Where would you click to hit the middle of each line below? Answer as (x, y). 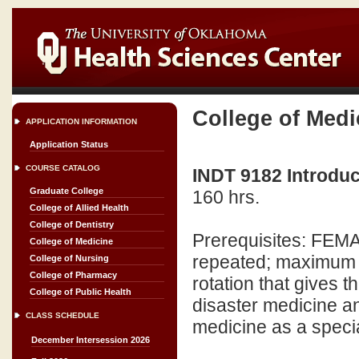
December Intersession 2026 (91, 340)
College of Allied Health (79, 208)
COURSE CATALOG (63, 168)
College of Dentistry (72, 224)
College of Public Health (81, 292)
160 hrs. (226, 197)
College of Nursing (69, 258)
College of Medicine (71, 241)
